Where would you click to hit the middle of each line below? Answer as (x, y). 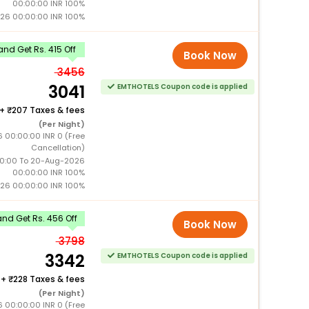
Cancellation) (58, 147)
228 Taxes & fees (49, 279)
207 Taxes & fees (48, 110)
